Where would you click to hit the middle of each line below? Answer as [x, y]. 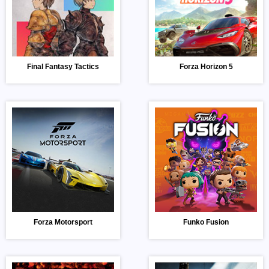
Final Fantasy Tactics [63, 67]
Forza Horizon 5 [206, 67]
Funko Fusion [206, 222]
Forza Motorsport [63, 222]
